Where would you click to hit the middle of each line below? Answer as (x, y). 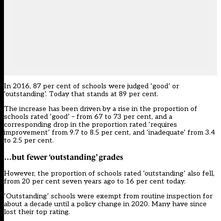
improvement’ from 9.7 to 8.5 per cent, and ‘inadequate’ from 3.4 (110, 133)
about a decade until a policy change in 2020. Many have (97, 204)
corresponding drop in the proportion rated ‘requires (91, 125)
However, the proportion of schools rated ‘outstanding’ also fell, (109, 174)
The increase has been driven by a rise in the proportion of (101, 109)
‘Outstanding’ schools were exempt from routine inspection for (108, 196)
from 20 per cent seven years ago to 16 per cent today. (95, 182)
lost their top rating (36, 212)
